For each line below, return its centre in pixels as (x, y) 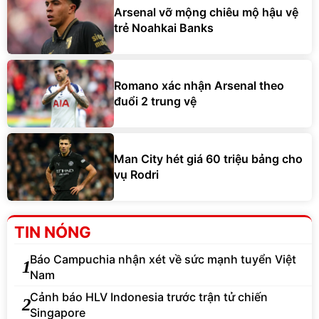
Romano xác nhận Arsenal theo (199, 86)
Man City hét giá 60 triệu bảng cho (208, 159)
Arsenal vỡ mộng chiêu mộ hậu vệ (206, 12)
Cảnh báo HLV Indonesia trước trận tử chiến (149, 297)
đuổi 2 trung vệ (155, 101)
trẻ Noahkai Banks (164, 28)
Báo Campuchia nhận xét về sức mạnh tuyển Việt (163, 259)
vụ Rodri (136, 175)
